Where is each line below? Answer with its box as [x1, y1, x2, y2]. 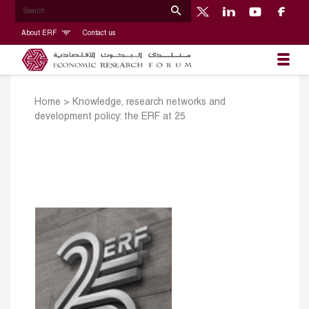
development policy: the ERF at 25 [34, 112, 186, 122]
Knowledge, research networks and [72, 98, 226, 108]
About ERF [21, 30, 59, 37]
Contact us [82, 30, 115, 37]
